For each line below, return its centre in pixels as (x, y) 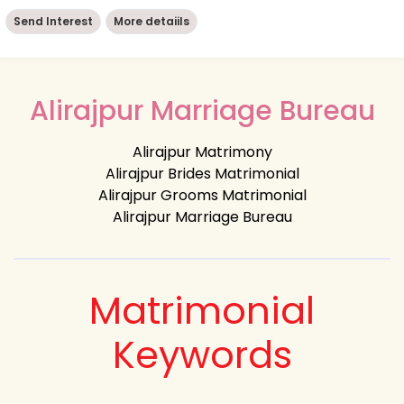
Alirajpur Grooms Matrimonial (202, 195)
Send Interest (53, 21)
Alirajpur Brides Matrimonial (202, 173)
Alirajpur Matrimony (202, 151)
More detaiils (151, 21)
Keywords (202, 354)
